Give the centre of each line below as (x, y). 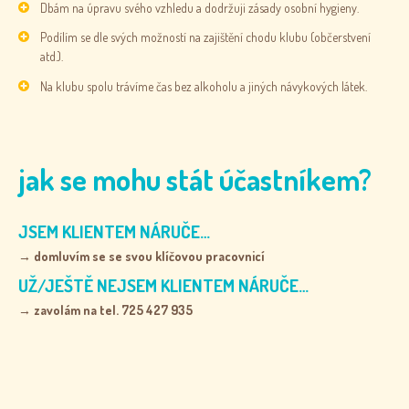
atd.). (51, 57)
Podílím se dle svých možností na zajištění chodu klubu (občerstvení (205, 37)
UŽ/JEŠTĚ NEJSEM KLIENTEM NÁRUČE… (163, 286)
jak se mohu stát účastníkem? (198, 179)
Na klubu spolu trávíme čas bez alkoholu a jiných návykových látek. (203, 86)
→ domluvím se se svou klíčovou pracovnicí (142, 257)
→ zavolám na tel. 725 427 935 (105, 309)
